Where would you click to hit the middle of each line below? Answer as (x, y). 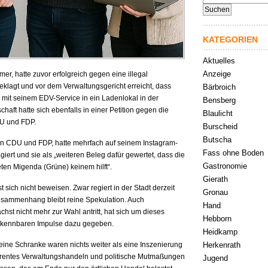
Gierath (215, 179)
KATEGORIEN (230, 39)
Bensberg (219, 100)
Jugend (215, 258)
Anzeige (217, 74)
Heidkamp (220, 232)
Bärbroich (219, 87)
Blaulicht (218, 113)
